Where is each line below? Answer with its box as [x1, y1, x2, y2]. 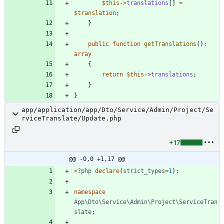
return [102, 70, 123, 78]
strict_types [123, 167, 165, 174]
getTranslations [144, 40, 196, 47]
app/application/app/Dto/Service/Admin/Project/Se [21, 105, 213, 113]
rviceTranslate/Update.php [21, 114, 121, 122]
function [112, 40, 140, 47]
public [88, 40, 109, 47]
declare [95, 167, 119, 174]
